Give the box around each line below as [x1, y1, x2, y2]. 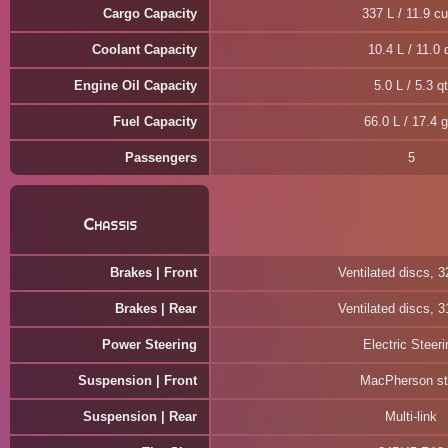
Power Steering [102, 337, 197, 352]
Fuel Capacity [113, 114, 197, 129]
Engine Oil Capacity [74, 78, 197, 93]
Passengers [125, 150, 197, 165]
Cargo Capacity [103, 6, 197, 21]
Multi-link [385, 409, 437, 424]
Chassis [82, 213, 137, 235]
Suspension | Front [78, 373, 197, 388]
